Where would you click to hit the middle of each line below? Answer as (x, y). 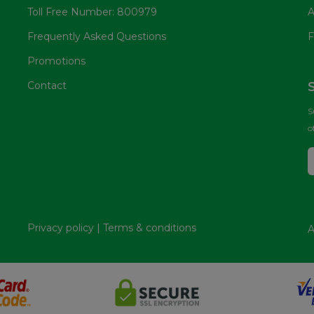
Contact (47, 86)
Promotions (56, 61)
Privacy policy (61, 227)
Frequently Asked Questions (97, 36)
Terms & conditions (150, 227)
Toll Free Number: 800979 (92, 12)
